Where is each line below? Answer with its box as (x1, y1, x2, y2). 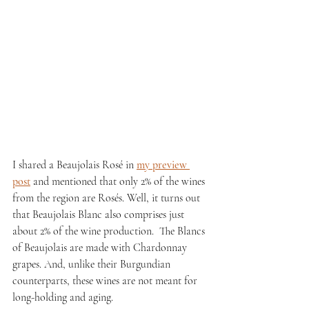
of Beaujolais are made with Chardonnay (12, 240, 190, 255)
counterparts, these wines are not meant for (12, 273, 200, 288)
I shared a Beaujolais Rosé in (12, 157, 137, 172)
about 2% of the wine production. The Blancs (12, 223, 208, 238)
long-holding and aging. (12, 290, 113, 304)
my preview (137, 157, 190, 172)
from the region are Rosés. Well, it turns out (12, 190, 203, 205)
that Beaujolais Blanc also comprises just (12, 207, 187, 221)
